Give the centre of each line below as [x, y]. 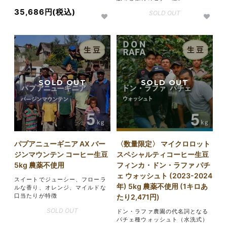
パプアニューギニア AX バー [60, 143]
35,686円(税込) [45, 12]
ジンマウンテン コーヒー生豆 [61, 154]
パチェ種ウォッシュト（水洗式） [163, 219]
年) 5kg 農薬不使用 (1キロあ [162, 186]
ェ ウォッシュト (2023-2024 [165, 175]
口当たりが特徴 [36, 195]
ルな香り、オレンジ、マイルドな [60, 187]
